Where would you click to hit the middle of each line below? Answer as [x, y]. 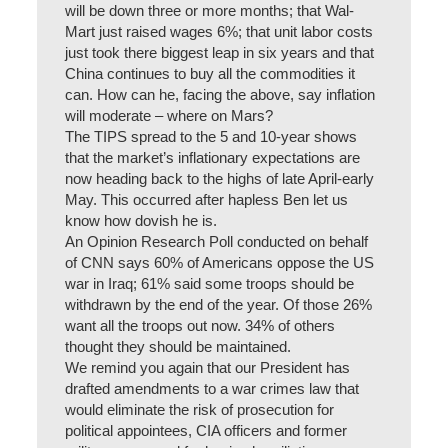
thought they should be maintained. [178, 347]
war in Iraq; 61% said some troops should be [210, 284]
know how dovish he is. [141, 221]
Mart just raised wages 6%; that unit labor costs [219, 32]
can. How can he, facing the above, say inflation [220, 95]
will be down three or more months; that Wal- [210, 11]
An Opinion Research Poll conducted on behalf [217, 242]
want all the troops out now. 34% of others [200, 326]
